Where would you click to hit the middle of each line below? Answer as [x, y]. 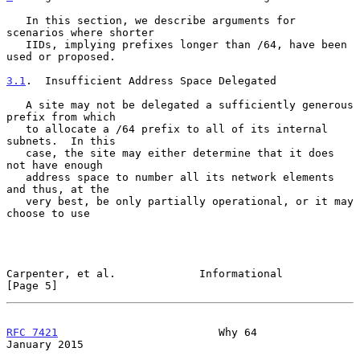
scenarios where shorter [80, 32]
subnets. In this [61, 141]
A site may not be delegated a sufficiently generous [16, 104]
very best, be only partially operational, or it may [16, 201]
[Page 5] [32, 285]
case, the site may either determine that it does [16, 153]
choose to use [48, 213]
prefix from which [61, 117]
